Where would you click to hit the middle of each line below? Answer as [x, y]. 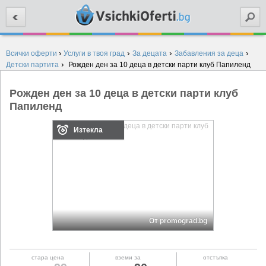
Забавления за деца [209, 53]
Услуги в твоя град [94, 53]
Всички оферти [31, 53]
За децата [150, 53]
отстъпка [216, 258]
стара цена [48, 258]
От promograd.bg [178, 221]
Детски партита [32, 65]
